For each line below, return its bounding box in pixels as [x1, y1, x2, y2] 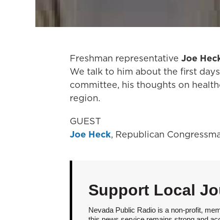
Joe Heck [70, 128, 111, 141]
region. [70, 92, 100, 105]
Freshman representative [70, 52, 181, 65]
